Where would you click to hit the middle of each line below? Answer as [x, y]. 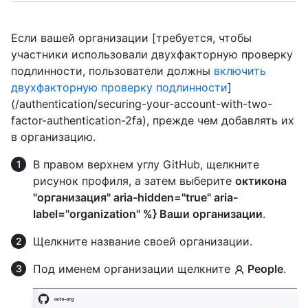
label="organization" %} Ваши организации [148, 214]
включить [240, 71]
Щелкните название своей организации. [143, 241]
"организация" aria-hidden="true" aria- [135, 197]
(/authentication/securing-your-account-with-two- [142, 104]
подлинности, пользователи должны [112, 71]
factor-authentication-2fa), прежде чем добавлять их [153, 120]
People [264, 269]
